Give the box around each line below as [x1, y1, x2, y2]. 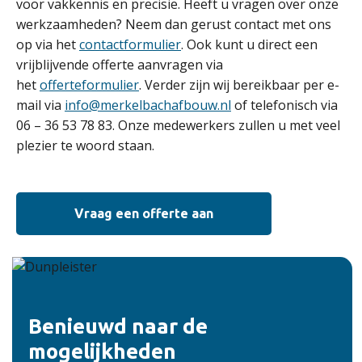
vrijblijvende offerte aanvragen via [16, 56, 223, 74]
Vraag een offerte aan [74, 206, 213, 221]
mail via [16, 96, 65, 114]
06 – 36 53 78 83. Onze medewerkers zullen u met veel [16, 116, 340, 134]
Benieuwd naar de [28, 314, 208, 338]
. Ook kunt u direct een [181, 36, 318, 53]
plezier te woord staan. [16, 137, 154, 154]
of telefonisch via [231, 96, 338, 114]
